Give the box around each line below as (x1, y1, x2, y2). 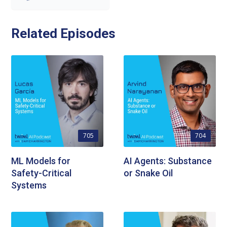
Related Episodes (11, 25, 116, 41)
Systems (11, 180, 47, 191)
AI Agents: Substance (124, 156, 212, 167)
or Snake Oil (124, 168, 173, 179)
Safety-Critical (11, 168, 72, 179)
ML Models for (11, 156, 71, 167)
